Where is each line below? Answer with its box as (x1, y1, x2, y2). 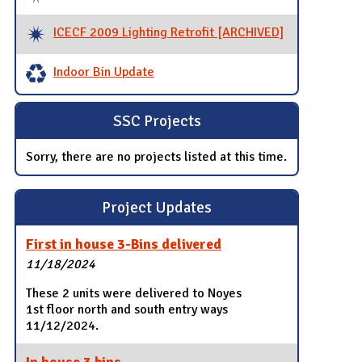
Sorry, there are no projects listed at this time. (26, 148, 288, 165)
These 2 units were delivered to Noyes (26, 285, 242, 302)
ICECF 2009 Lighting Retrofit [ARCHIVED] (53, 24, 284, 41)
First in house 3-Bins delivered (26, 234, 222, 253)
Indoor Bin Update (53, 64, 154, 81)
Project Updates (102, 198, 213, 218)
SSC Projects (112, 111, 201, 131)
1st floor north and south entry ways (26, 301, 229, 318)
